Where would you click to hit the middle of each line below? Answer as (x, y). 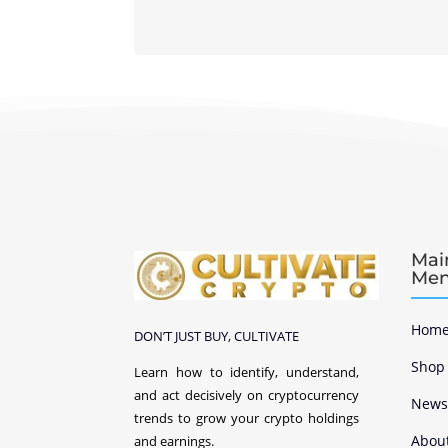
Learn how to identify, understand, (246, 372)
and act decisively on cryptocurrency (246, 395)
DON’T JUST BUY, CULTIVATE (217, 336)
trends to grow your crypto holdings (246, 418)
